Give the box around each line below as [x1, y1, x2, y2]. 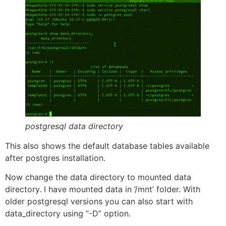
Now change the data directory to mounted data [5, 172, 191, 183]
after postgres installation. [5, 152, 105, 163]
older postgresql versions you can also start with [5, 196, 193, 207]
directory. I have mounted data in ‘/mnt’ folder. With [5, 184, 200, 195]
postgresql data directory [25, 121, 123, 131]
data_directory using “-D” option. [5, 208, 131, 219]
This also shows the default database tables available [5, 140, 209, 151]
